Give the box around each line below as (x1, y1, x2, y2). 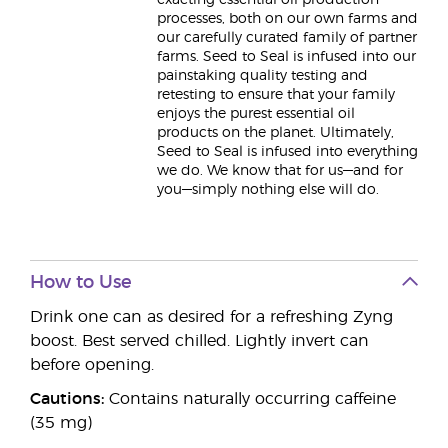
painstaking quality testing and (157, 69, 368, 83)
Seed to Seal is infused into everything (157, 145, 418, 159)
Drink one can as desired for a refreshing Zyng (30, 309, 393, 325)
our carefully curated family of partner (157, 31, 417, 45)
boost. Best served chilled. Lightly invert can (30, 333, 369, 349)
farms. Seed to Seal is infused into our (157, 50, 416, 64)
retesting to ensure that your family (157, 88, 395, 102)
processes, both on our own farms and (157, 12, 418, 26)
